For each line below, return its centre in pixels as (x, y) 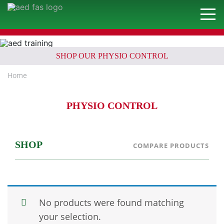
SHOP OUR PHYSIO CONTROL (112, 55)
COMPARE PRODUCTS (171, 145)
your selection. (70, 216)
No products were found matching (111, 202)
